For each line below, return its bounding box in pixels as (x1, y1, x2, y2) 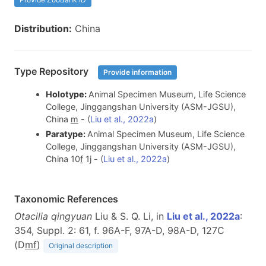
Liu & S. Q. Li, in (92, 210, 167, 222)
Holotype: (45, 89, 88, 100)
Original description (49, 240, 113, 250)
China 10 (45, 153, 80, 164)
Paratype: (45, 128, 87, 139)
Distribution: (14, 23, 72, 34)
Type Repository (14, 65, 91, 78)
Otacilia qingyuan (14, 210, 92, 222)
